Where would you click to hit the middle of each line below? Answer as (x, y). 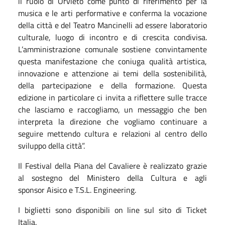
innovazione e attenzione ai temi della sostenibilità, (113, 73)
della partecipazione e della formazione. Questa (113, 85)
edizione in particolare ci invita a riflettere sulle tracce (113, 97)
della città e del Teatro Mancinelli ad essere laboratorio (113, 25)
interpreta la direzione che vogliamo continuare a (113, 121)
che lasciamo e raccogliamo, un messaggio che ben (113, 109)
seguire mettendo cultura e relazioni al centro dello (113, 133)
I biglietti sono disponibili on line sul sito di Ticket (113, 210)
